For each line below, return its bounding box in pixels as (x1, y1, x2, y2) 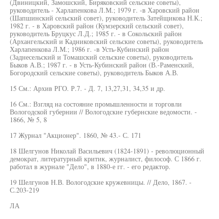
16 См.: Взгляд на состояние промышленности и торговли (10, 99, 182, 109)
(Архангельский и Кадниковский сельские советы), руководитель (10, 37, 203, 46)
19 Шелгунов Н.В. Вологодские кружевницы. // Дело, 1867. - (10, 177, 192, 187)
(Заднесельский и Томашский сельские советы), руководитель (10, 52, 193, 62)
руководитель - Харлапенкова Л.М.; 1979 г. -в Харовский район (10, 5, 199, 15)
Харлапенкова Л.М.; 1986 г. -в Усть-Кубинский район (10, 44, 169, 54)
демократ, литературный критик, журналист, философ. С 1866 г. (10, 154, 201, 163)
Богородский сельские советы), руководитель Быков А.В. (10, 68, 178, 77)
